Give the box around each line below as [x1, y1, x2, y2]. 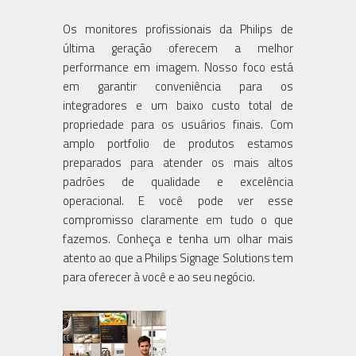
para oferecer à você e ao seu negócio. [63, 267, 255, 286]
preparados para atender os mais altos [63, 153, 293, 172]
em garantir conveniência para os [63, 76, 293, 95]
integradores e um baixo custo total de [63, 95, 293, 114]
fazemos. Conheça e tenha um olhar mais [63, 229, 293, 248]
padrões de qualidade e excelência [63, 172, 293, 191]
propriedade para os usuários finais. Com [63, 114, 293, 133]
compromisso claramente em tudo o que [63, 210, 293, 229]
